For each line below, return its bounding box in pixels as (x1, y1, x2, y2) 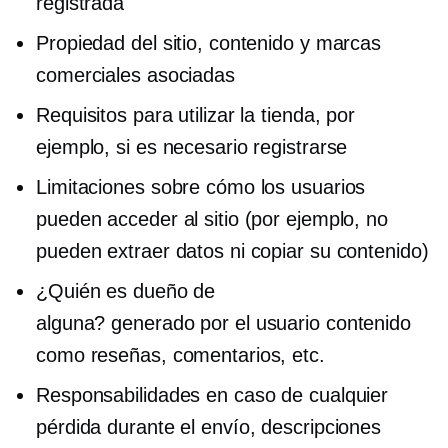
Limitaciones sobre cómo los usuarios (36, 175, 366, 198)
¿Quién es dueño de (36, 279, 216, 302)
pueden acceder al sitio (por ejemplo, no (36, 207, 388, 230)
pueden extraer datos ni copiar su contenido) (36, 239, 429, 262)
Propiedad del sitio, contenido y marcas (36, 31, 382, 54)
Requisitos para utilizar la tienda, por (36, 103, 356, 126)
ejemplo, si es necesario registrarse (36, 135, 348, 158)
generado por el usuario (111, 311, 320, 334)
